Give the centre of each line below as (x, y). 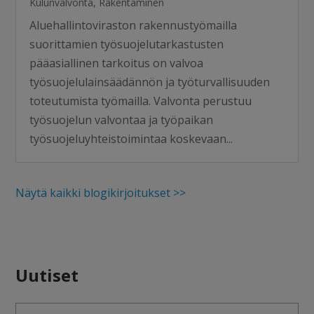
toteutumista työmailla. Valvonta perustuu (141, 101)
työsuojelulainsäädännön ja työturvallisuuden (150, 82)
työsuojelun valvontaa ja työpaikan (122, 120)
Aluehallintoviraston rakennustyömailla (134, 25)
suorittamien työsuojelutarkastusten (127, 44)
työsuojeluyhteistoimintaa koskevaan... (131, 139)
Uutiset (47, 275)
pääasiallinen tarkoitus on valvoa (117, 63)
